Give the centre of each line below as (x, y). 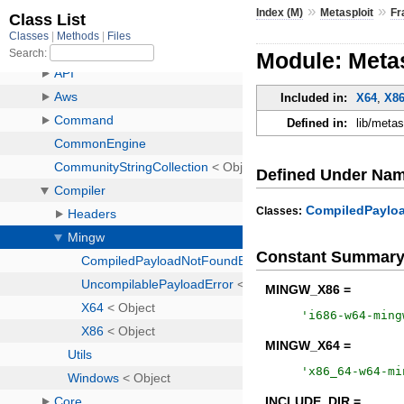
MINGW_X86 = (308, 290)
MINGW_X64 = (308, 346)
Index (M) (280, 12)
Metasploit (347, 12)
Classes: (280, 211)
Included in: (314, 98)
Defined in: (317, 124)
